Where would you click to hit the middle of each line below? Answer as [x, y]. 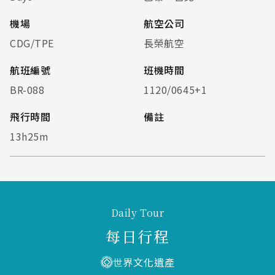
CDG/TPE [32, 43]
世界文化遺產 [144, 262]
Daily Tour [137, 212]
